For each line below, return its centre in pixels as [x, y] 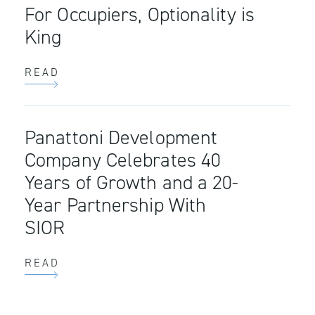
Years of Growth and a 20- [132, 183]
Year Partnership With [116, 205]
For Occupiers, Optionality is [140, 15]
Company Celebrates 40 [123, 160]
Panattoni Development [121, 138]
